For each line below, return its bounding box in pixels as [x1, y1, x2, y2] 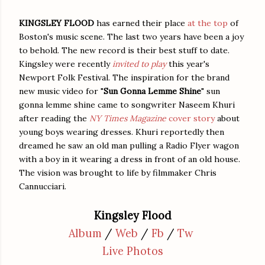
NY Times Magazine [89, 112, 166, 124]
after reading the [19, 112, 89, 124]
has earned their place [96, 17, 188, 28]
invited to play [112, 58, 166, 69]
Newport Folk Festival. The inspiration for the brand [19, 72, 230, 83]
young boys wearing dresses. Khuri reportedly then [19, 126, 224, 137]
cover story [166, 112, 215, 124]
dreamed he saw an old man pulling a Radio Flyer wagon [19, 140, 239, 151]
